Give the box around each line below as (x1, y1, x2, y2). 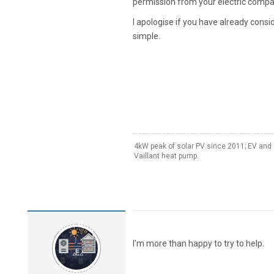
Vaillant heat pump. (133, 152, 199, 161)
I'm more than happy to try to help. (132, 239, 264, 249)
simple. (132, 31, 160, 42)
